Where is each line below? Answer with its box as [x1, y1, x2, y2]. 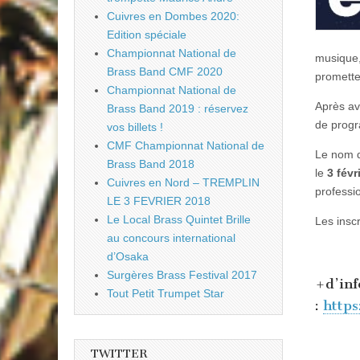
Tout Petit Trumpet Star [107, 287, 224, 301]
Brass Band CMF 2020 [107, 65, 223, 79]
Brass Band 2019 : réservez [107, 102, 248, 116]
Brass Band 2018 [107, 157, 194, 171]
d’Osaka [107, 250, 149, 264]
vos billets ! [107, 121, 163, 134]
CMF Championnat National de [107, 139, 264, 153]
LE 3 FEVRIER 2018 [107, 194, 211, 208]
